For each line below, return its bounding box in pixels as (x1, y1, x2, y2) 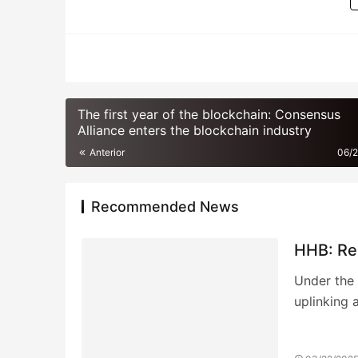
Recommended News (91, 198, 239, 215)
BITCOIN (114, 51, 161, 65)
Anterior (87, 146, 125, 158)
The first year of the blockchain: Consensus (78, 106, 340, 122)
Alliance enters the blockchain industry (78, 122, 312, 138)
